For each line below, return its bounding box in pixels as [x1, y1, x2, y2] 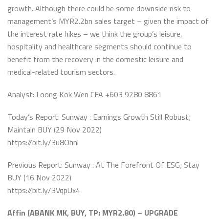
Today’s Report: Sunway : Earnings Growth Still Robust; [7, 111, 191, 123]
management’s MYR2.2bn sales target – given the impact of [7, 15, 209, 27]
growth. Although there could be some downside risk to [7, 2, 191, 14]
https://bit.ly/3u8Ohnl [7, 136, 79, 148]
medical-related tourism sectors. [7, 66, 115, 78]
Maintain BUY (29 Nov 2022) [7, 124, 102, 135]
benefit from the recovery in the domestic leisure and [7, 53, 183, 65]
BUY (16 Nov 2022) [7, 172, 71, 183]
